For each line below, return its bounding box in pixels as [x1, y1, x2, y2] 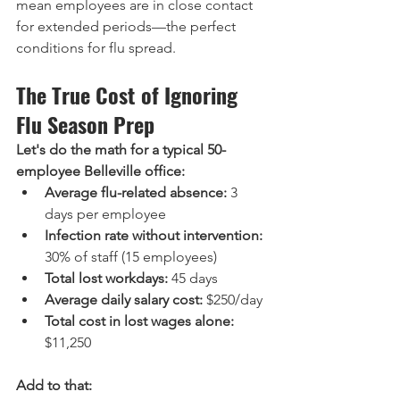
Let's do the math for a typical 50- [16, 141, 226, 158]
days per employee [45, 205, 166, 222]
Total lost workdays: [45, 270, 168, 287]
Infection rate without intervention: [45, 227, 262, 244]
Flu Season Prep [16, 108, 154, 140]
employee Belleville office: [16, 162, 185, 179]
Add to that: [16, 377, 92, 394]
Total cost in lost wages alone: [45, 312, 234, 329]
